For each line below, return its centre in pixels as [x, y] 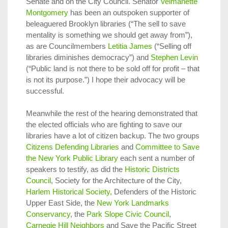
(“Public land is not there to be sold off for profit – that [113, 68]
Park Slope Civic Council [128, 214]
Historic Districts [152, 169]
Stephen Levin [174, 57]
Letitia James [130, 46]
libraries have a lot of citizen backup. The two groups [113, 136]
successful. [45, 91]
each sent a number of [156, 158]
